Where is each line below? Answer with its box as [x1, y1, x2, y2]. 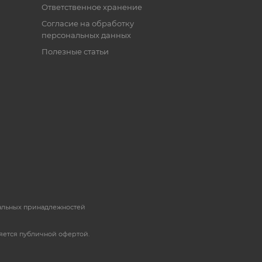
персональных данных [41, 30, 131, 40]
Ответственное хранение [41, 2, 142, 12]
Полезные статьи [41, 47, 109, 57]
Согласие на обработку [41, 19, 134, 29]
